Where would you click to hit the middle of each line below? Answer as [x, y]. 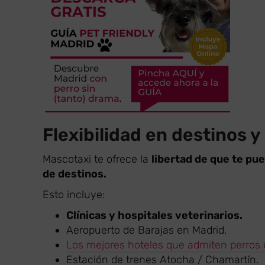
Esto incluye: [74, 195]
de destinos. [76, 174]
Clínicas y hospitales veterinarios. [154, 215]
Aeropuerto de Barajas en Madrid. [146, 230]
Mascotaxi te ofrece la [97, 159]
